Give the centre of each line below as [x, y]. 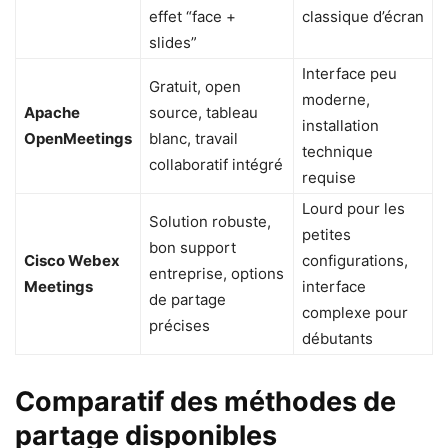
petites [326, 235]
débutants [337, 339]
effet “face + [192, 17]
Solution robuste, [210, 222]
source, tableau [203, 113]
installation [340, 126]
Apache [52, 113]
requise [329, 178]
